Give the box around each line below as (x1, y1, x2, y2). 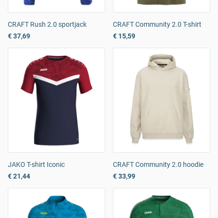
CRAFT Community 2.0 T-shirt (113, 20, 201, 29)
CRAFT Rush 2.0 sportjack (8, 20, 87, 29)
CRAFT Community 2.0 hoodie (113, 161, 203, 169)
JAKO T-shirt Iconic (8, 161, 65, 169)
